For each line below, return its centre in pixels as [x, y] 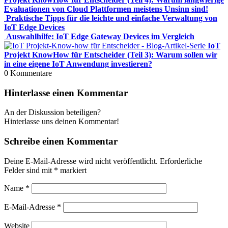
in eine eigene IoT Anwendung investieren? [78, 64]
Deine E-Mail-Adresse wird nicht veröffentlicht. [81, 161]
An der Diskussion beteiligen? [52, 112]
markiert [72, 170]
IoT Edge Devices [34, 27]
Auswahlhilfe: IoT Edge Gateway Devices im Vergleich [100, 36]
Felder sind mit [29, 170]
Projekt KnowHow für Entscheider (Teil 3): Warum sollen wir [111, 54]
